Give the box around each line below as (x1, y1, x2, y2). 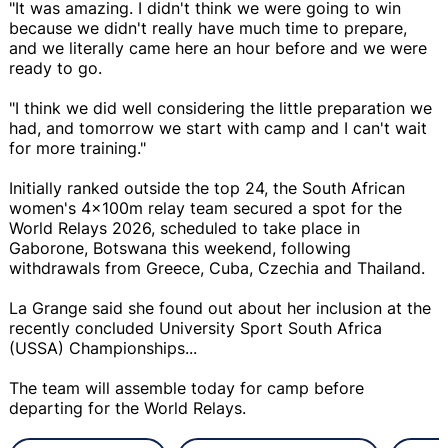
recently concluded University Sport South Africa (9, 317, 382, 338)
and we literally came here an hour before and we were (9, 37, 427, 58)
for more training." (9, 137, 146, 158)
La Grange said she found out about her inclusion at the (9, 297, 431, 318)
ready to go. (9, 57, 102, 78)
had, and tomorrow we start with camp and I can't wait (9, 117, 427, 138)
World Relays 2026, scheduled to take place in (9, 217, 360, 238)
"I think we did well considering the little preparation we (9, 97, 432, 118)
